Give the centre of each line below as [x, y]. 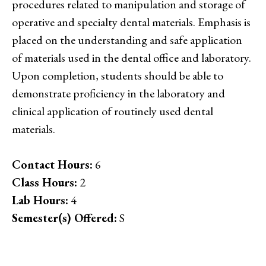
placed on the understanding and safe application [127, 40]
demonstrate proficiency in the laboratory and [118, 93]
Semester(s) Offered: [64, 218]
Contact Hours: [52, 164]
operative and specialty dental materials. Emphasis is [131, 22]
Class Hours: [45, 182]
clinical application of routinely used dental [113, 111]
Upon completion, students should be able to [118, 75]
